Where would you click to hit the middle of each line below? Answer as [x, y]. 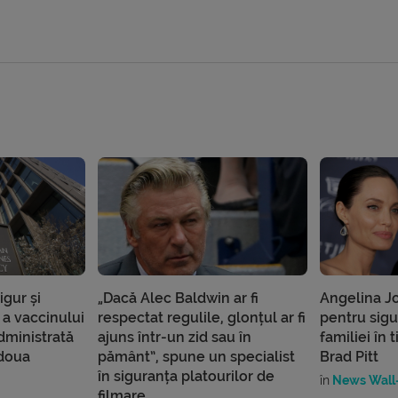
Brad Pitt [350, 357]
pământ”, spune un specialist [196, 357]
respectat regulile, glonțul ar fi [201, 318]
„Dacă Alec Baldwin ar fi [178, 298]
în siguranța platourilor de [186, 377]
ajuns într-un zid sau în [174, 338]
